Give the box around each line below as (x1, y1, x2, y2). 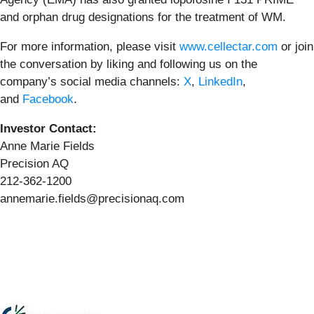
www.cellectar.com (179, 39, 278, 53)
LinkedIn (198, 74, 243, 88)
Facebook (22, 92, 74, 106)
